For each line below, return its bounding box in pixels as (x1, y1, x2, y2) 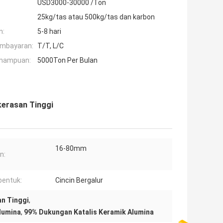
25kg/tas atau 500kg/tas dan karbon (37, 13, 155, 21)
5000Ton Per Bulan (37, 56, 98, 65)
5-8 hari (37, 27, 61, 36)
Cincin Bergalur (55, 176, 103, 185)
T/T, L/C (37, 42, 64, 50)
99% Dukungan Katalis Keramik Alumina (24, 208, 154, 217)
